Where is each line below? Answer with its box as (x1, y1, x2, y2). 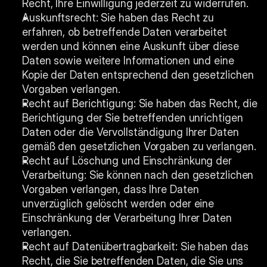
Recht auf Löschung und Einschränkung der (22, 154, 232, 167)
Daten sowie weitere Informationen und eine (22, 54, 234, 67)
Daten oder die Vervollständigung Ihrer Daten (22, 126, 239, 138)
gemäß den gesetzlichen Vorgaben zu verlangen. (22, 140, 256, 153)
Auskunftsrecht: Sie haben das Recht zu (22, 11, 215, 24)
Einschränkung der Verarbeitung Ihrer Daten (22, 212, 232, 224)
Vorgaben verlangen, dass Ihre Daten (22, 183, 199, 195)
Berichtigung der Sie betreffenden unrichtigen (22, 111, 243, 124)
